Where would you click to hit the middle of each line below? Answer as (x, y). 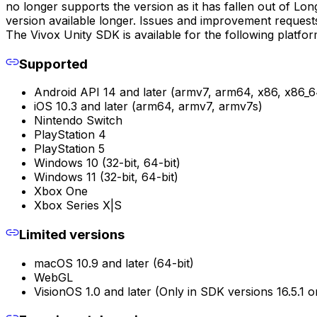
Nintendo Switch (78, 121)
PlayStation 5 (69, 149)
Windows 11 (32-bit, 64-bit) (106, 177)
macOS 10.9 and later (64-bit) (114, 263)
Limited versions (71, 234)
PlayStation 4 (70, 135)
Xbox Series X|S (78, 206)
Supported (53, 64)
